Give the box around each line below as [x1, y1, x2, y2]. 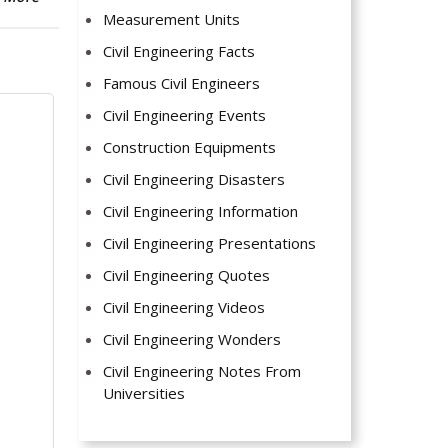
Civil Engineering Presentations [103, 233, 317, 254]
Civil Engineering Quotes [103, 265, 271, 286]
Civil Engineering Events [103, 105, 267, 126]
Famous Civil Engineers [103, 73, 261, 94]
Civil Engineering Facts [103, 41, 256, 62]
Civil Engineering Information [103, 201, 299, 222]
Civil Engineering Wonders [103, 329, 282, 350]
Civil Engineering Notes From [103, 361, 302, 382]
